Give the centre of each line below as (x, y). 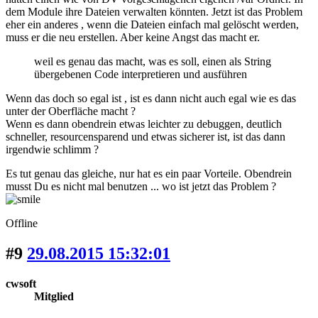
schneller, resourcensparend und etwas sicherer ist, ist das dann (146, 136)
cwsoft (21, 283)
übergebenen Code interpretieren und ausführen (141, 74)
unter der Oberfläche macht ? (71, 111)
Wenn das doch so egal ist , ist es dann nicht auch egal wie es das (151, 98)
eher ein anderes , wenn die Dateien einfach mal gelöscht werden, (152, 24)
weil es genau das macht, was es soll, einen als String (153, 61)
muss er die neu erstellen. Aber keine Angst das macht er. (133, 37)
